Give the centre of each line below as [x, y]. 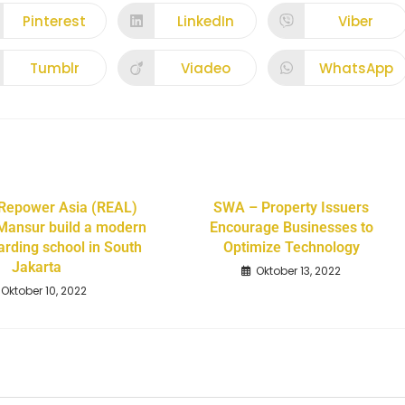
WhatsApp [356, 68]
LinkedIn [205, 21]
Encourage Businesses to [291, 228]
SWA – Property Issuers [292, 208]
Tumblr [54, 68]
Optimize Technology [291, 248]
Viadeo [205, 68]
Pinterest [55, 21]
